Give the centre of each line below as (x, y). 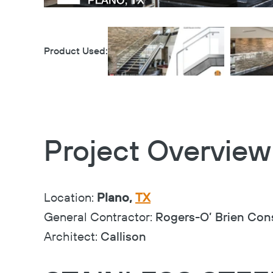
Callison (123, 237)
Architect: (72, 237)
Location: (70, 198)
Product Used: (76, 51)
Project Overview (158, 152)
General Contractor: (100, 218)
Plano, (116, 198)
